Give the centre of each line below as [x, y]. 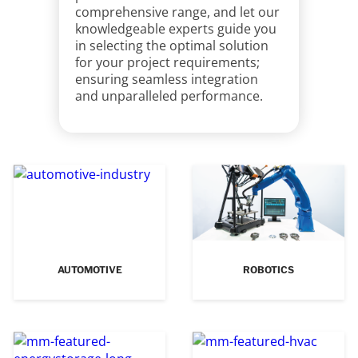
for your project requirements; [167, 62]
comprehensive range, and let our [177, 12]
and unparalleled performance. [169, 96]
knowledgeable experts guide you [176, 29]
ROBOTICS [268, 270]
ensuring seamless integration [167, 79]
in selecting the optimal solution [172, 46]
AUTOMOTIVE [89, 270]
